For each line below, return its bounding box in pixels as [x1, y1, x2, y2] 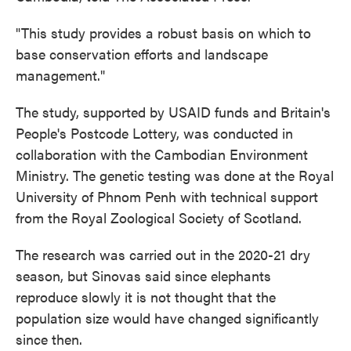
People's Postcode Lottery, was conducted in [16, 123, 293, 143]
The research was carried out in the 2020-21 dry [16, 244, 310, 264]
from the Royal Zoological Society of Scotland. [16, 208, 302, 227]
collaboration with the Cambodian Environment [16, 144, 308, 164]
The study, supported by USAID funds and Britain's [16, 102, 331, 121]
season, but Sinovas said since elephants [16, 266, 271, 285]
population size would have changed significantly [16, 308, 319, 327]
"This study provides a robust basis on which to [16, 23, 311, 42]
